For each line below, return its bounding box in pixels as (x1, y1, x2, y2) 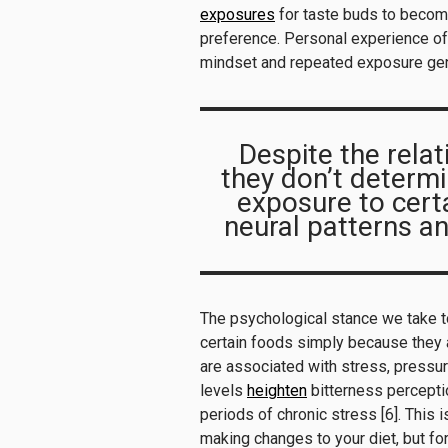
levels (200, 380, 247, 400)
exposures (200, 4, 275, 24)
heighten (247, 380, 307, 400)
